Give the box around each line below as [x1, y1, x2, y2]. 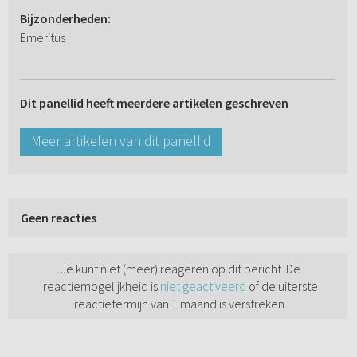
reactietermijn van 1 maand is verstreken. [74, 296, 287, 312]
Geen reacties [20, 210, 96, 226]
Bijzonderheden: [19, 10, 111, 27]
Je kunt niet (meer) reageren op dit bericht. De [61, 261, 300, 277]
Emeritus [19, 29, 65, 46]
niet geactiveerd [160, 278, 246, 295]
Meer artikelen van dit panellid [30, 131, 211, 151]
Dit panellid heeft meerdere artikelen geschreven [19, 95, 288, 112]
